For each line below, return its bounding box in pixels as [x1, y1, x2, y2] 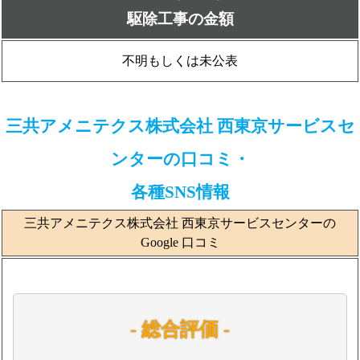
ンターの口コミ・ [110, 149, 250, 168]
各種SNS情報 [130, 182, 230, 201]
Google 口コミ [140, 235, 220, 249]
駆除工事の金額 [126, 10, 234, 27]
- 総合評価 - [130, 319, 230, 340]
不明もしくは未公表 [122, 54, 238, 67]
